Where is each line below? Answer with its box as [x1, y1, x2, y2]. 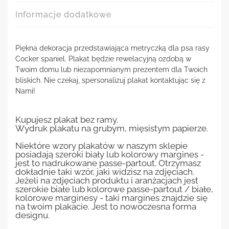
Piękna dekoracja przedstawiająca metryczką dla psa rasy [15, 43, 210, 52]
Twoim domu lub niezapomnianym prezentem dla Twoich [15, 65, 208, 74]
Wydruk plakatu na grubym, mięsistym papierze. [15, 123, 208, 133]
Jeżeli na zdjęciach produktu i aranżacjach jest [15, 175, 198, 186]
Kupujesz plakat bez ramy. [15, 114, 118, 125]
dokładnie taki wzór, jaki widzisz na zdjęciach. [15, 166, 194, 177]
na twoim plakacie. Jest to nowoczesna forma [15, 201, 196, 212]
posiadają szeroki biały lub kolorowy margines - [15, 149, 204, 159]
